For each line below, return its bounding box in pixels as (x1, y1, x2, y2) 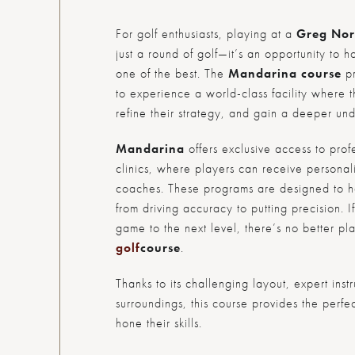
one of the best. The (115, 64, 228, 82)
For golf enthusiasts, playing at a (115, 25, 296, 42)
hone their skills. (115, 314, 202, 331)
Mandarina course (227, 64, 342, 82)
